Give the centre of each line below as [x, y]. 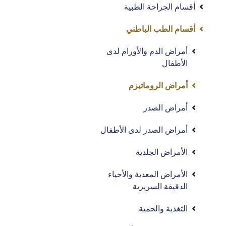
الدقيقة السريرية [160, 186]
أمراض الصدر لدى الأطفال [144, 130]
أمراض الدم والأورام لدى [147, 51]
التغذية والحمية [163, 209]
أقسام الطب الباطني [161, 29]
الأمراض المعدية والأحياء [148, 174]
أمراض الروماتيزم [158, 86]
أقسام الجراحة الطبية [160, 7]
